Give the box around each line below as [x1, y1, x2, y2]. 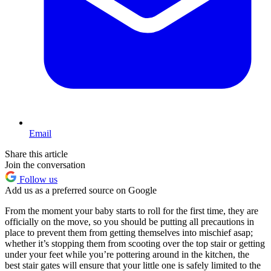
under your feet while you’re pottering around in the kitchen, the [5, 249, 249, 260]
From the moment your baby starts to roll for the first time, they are [5, 206, 258, 217]
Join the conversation [5, 160, 85, 171]
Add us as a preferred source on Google [5, 185, 157, 196]
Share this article [5, 149, 68, 160]
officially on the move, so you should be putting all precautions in [5, 217, 254, 227]
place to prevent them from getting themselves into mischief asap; [5, 227, 253, 238]
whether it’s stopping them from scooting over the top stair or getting [5, 238, 265, 249]
